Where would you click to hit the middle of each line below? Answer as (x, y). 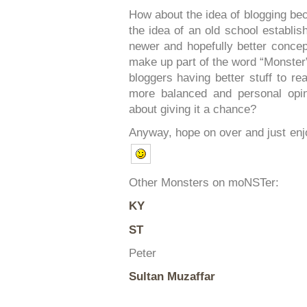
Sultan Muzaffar (172, 277)
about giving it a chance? (192, 109)
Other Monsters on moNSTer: (204, 183)
